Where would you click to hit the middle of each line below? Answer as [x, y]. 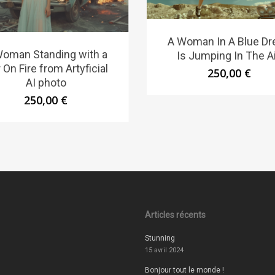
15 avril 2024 [164, 250]
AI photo [46, 82]
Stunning [160, 238]
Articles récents [175, 215]
